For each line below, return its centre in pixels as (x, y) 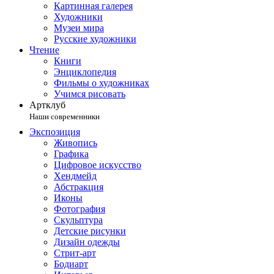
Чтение (44, 50)
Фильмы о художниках (102, 83)
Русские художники (95, 39)
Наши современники (65, 117)
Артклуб (47, 105)
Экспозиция (55, 132)
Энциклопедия (85, 72)
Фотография (80, 209)
